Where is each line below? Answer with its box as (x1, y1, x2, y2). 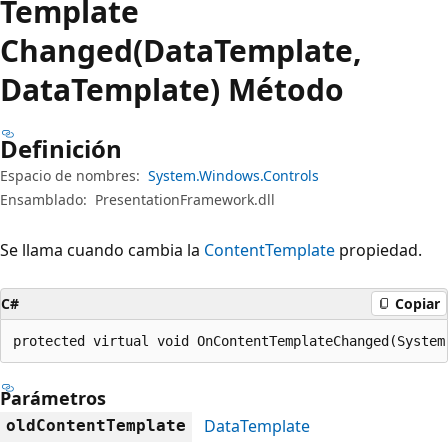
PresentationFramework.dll (95, 189, 275, 209)
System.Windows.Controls (148, 165, 319, 185)
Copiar (395, 294, 440, 313)
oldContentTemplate (6, 415, 186, 435)
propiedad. (335, 238, 422, 261)
